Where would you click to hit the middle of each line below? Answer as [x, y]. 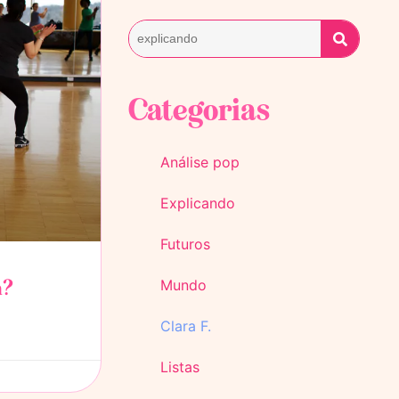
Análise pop [200, 163]
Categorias [199, 110]
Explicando [198, 204]
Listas [180, 367]
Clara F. [186, 326]
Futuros [185, 244]
